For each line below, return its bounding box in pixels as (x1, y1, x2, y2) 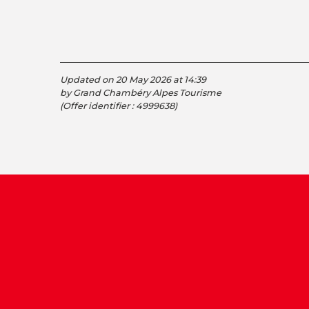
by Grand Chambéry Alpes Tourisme (60, 88, 221, 99)
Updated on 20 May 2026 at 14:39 (60, 74, 206, 86)
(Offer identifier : (60, 101, 136, 112)
